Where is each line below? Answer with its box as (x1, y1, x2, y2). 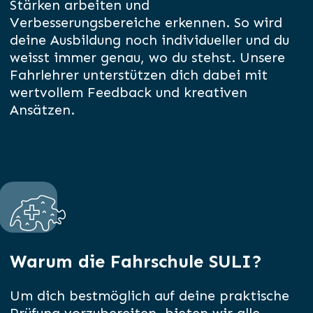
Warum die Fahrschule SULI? (10, 251, 263, 273)
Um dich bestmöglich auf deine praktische (10, 287, 290, 305)
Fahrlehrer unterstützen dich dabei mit (10, 66, 268, 84)
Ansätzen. (10, 101, 75, 119)
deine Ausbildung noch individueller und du (10, 31, 290, 49)
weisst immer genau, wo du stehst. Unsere (10, 49, 286, 66)
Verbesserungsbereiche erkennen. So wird (10, 14, 283, 31)
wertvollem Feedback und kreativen (10, 84, 248, 101)
